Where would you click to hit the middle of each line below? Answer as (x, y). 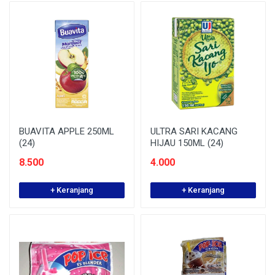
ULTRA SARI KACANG (194, 131)
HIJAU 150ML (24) (187, 143)
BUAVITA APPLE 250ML (67, 131)
